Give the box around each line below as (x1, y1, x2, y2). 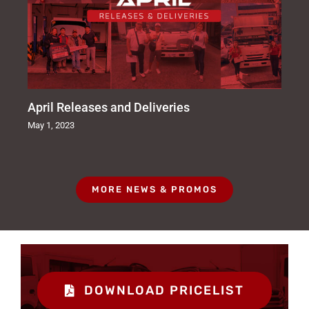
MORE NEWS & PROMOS (92, 183, 217, 195)
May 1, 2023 (28, 119, 74, 130)
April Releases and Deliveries (28, 99, 190, 114)
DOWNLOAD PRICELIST (84, 282, 245, 298)
